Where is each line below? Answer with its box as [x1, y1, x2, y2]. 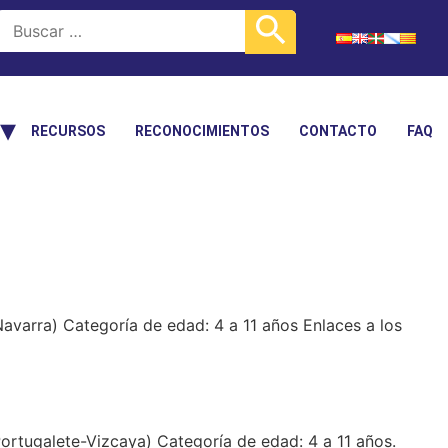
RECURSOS [31, 123, 105, 139]
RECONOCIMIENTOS [135, 123, 269, 139]
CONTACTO [299, 123, 377, 139]
